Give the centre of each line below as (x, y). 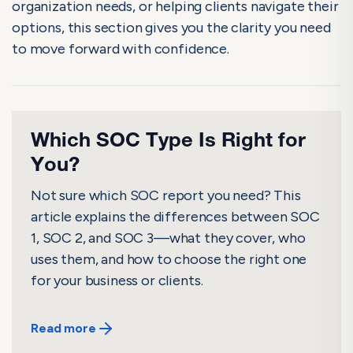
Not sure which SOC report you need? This (166, 196)
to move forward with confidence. (121, 49)
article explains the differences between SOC (175, 217)
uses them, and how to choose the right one (169, 260)
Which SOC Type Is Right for (168, 143)
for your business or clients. (117, 281)
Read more (63, 329)
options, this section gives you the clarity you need (171, 28)
